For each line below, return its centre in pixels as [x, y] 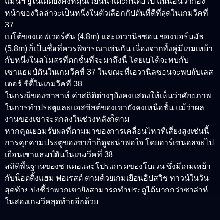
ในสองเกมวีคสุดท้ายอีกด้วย [52, 202]
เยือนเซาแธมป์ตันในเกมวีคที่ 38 [59, 155]
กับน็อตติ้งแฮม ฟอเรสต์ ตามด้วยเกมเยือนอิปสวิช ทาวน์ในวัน [107, 178]
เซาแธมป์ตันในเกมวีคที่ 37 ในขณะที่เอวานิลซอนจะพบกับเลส [109, 72]
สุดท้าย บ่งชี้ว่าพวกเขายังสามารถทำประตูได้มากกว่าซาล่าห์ [107, 190]
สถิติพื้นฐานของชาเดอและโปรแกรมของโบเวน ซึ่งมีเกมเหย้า [108, 166]
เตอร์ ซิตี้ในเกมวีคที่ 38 [43, 84]
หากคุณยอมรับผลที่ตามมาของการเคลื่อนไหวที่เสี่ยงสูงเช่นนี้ [107, 131]
